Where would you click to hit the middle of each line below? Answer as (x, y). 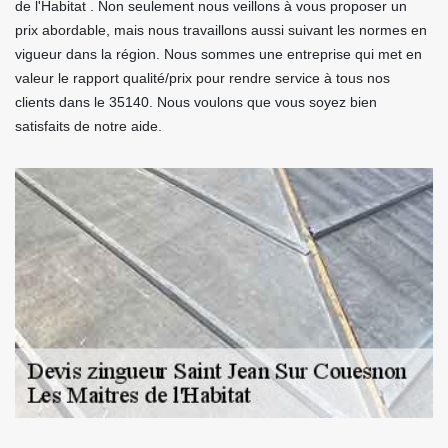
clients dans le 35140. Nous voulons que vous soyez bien (196, 102)
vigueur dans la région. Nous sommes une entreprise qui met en (218, 54)
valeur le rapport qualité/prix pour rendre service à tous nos (202, 78)
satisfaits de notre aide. (88, 126)
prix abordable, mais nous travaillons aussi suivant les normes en (221, 30)
